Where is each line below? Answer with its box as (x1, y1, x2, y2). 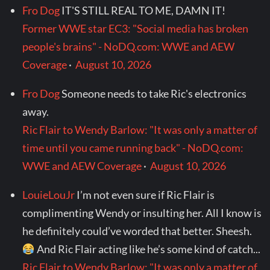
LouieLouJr (22, 188, 75, 202)
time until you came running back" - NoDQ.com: (22, 141, 244, 155)
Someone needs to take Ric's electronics (61, 87, 247, 101)
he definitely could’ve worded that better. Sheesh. (22, 224, 253, 238)
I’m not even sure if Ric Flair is (77, 188, 215, 202)
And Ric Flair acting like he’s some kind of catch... (34, 242, 260, 256)
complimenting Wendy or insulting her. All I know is (22, 206, 262, 220)
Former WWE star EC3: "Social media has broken (22, 22, 249, 36)
